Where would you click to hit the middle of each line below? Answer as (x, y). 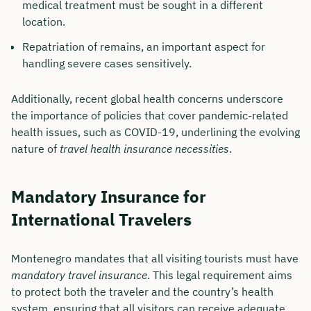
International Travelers (101, 219)
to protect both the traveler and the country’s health (142, 291)
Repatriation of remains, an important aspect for (144, 46)
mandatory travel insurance (79, 275)
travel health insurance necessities (144, 148)
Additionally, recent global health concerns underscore (147, 98)
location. (44, 21)
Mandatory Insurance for (109, 196)
